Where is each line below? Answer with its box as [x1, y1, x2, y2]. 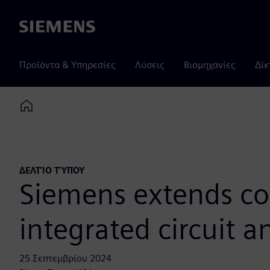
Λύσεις [135, 59, 165, 71]
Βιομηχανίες [184, 59, 236, 71]
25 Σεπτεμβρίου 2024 [19, 253, 111, 265]
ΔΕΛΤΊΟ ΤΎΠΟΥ [19, 165, 85, 176]
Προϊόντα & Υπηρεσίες [19, 59, 116, 71]
